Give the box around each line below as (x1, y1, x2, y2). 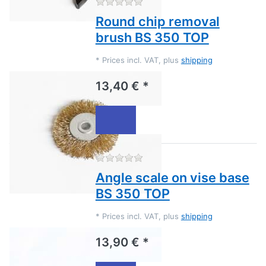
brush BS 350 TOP (95, 30, 209, 46)
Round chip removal (95, 14, 220, 30)
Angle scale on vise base (95, 170, 249, 186)
